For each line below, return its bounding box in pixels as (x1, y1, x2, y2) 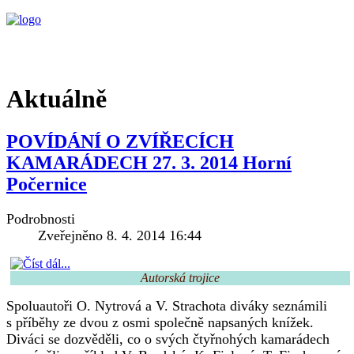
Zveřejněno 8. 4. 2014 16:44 (38, 227, 201, 243)
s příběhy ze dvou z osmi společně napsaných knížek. (6, 314, 314, 330)
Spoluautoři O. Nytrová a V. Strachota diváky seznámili (6, 297, 327, 314)
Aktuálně (6, 85, 107, 114)
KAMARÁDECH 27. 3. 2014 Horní (6, 152, 292, 173)
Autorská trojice (141, 270, 220, 284)
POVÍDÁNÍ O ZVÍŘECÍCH (6, 130, 234, 152)
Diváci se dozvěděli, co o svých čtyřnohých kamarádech (6, 330, 330, 347)
